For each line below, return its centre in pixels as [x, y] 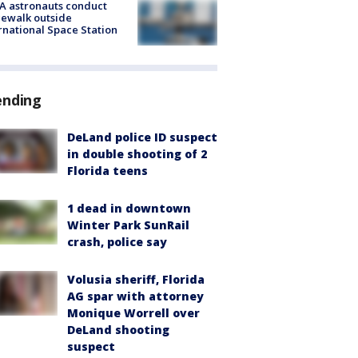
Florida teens [107, 170]
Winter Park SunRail [128, 225]
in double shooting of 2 [137, 153]
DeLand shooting [118, 329]
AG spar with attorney [135, 296]
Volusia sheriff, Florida [136, 279]
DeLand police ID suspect [142, 137]
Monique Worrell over [133, 312]
